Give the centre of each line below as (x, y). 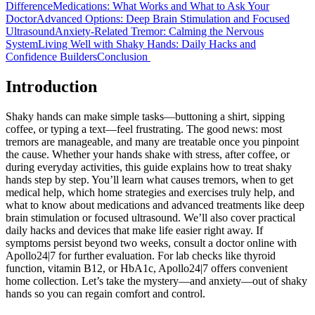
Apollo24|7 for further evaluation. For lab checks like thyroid (141, 255)
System (22, 44)
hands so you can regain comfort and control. (105, 293)
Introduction (53, 86)
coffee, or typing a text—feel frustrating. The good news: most (144, 129)
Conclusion (124, 56)
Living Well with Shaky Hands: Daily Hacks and (147, 44)
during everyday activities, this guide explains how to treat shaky (149, 167)
